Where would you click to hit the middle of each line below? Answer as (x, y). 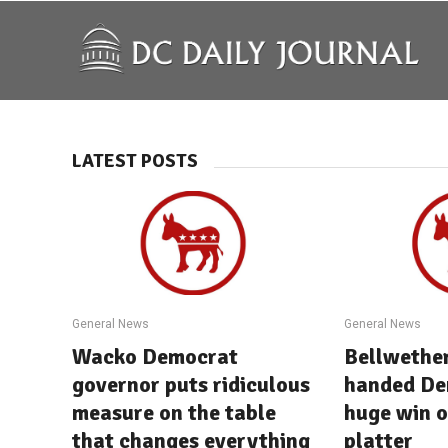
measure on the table (174, 412)
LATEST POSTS (135, 161)
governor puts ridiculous (191, 384)
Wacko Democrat (155, 356)
